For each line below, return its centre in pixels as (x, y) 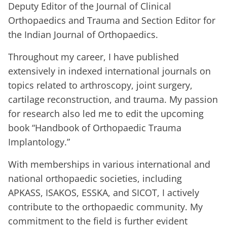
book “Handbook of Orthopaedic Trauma (95, 128)
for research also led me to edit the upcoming (106, 114)
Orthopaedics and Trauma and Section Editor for (112, 21)
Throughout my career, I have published (93, 57)
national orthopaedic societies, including (95, 179)
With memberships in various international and (109, 164)
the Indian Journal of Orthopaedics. (83, 35)
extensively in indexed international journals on (109, 71)
